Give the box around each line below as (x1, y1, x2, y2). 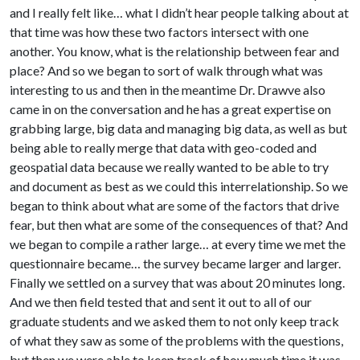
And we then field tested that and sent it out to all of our (10, 294, 312, 310)
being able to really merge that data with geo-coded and (10, 140, 317, 156)
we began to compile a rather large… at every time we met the (10, 236, 346, 252)
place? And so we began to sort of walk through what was (10, 63, 323, 79)
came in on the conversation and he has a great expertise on (10, 101, 331, 117)
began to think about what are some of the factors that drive (10, 198, 339, 214)
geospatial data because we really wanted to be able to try (10, 159, 329, 175)
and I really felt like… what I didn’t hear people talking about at (10, 5, 349, 21)
